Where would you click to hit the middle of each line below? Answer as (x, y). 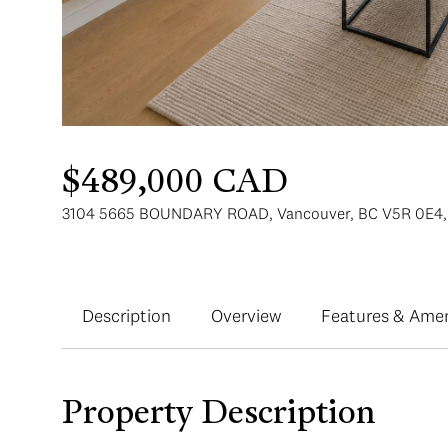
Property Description (219, 415)
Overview (246, 315)
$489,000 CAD (175, 184)
